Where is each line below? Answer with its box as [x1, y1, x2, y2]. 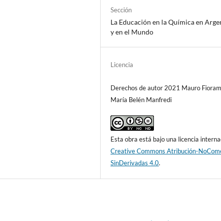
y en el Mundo [110, 28, 154, 37]
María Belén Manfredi [110, 96, 172, 104]
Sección [110, 6, 132, 14]
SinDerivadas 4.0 [110, 159, 159, 167]
